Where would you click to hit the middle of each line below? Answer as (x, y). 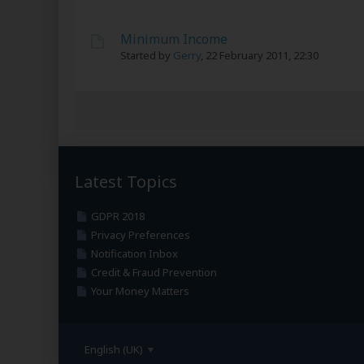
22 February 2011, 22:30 (262, 55)
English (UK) (115, 349)
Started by (147, 55)
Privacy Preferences (140, 235)
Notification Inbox (134, 253)
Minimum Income (174, 39)
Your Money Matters (140, 291)
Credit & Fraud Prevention (154, 272)
